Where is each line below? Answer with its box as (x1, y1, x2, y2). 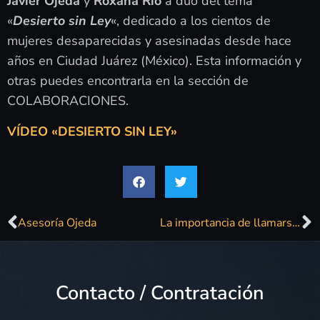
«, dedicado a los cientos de (111, 12, 271, 30)
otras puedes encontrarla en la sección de (7, 72, 249, 90)
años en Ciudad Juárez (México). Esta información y (7, 52, 301, 70)
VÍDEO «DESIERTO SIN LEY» (7, 122, 177, 140)
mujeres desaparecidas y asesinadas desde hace (7, 32, 291, 50)
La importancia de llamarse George (291, 215, 300, 231)
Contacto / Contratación (56, 280, 264, 307)
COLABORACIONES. (7, 92, 129, 110)
